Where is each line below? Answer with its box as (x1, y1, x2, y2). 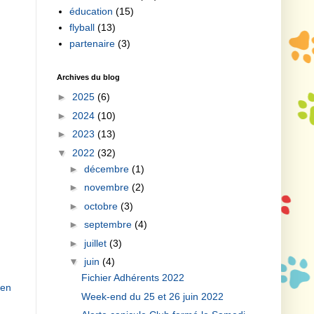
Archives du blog (57, 72, 120, 81)
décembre (83, 163, 132, 175)
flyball (69, 22, 95, 34)
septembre (83, 219, 135, 231)
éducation (69, 6, 113, 18)
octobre (83, 200, 121, 212)
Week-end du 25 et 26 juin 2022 (81, 290, 224, 302)
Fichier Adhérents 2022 (81, 272, 184, 284)
